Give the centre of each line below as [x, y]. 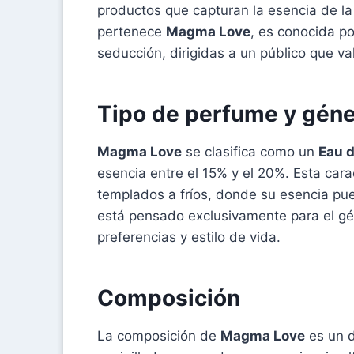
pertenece [132, 31]
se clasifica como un [250, 151]
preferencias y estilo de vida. [189, 237]
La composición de [159, 335]
